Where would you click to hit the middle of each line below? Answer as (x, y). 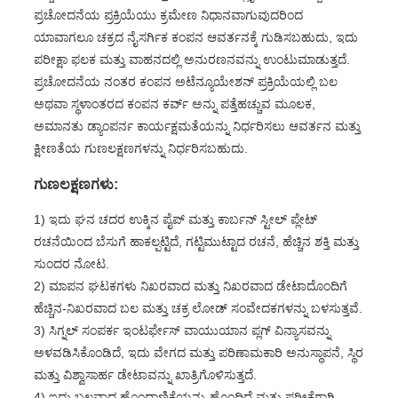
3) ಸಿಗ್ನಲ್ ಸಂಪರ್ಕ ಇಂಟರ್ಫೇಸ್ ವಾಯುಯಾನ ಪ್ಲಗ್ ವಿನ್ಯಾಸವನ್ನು (182, 330)
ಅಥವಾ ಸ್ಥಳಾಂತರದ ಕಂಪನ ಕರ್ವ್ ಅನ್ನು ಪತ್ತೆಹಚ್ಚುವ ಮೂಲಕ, (174, 104)
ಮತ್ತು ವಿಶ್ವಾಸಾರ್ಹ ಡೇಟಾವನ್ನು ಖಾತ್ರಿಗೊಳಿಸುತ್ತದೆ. (145, 375)
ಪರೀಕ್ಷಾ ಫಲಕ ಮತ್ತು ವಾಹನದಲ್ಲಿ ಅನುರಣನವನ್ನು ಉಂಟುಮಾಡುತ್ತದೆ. (191, 60)
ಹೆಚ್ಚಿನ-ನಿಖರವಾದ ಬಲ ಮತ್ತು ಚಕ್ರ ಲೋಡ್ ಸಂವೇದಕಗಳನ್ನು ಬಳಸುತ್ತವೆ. (198, 308)
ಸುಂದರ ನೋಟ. (71, 264)
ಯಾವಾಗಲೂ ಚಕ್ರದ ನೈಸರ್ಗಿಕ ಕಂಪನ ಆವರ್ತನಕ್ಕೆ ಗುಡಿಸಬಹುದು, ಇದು (195, 37)
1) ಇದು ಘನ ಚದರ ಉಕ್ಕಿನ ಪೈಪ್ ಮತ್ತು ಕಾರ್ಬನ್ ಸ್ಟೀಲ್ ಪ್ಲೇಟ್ (175, 219)
